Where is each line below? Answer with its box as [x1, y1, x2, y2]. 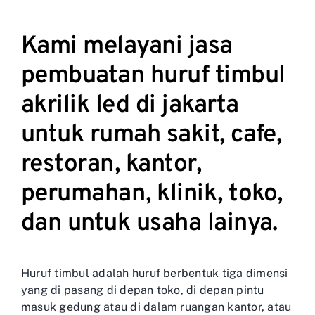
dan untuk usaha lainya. [21, 207, 278, 239]
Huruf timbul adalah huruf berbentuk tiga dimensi [21, 266, 288, 281]
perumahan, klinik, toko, [21, 178, 283, 210]
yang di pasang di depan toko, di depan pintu [21, 283, 264, 297]
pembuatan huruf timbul [21, 60, 285, 91]
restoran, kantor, [21, 148, 202, 180]
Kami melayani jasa [21, 30, 233, 62]
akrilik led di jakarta [21, 89, 239, 121]
